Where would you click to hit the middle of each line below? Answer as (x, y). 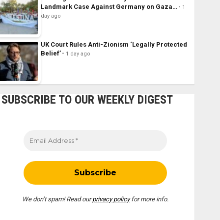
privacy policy (111, 199)
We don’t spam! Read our (57, 199)
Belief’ (51, 54)
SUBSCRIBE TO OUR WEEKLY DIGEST (87, 100)
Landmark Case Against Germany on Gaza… (109, 7)
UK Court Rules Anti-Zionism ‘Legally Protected (114, 45)
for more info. (149, 199)
